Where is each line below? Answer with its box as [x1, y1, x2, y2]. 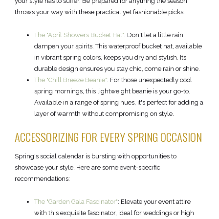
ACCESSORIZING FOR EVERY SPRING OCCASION [15, 129, 202, 146]
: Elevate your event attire [118, 198, 191, 206]
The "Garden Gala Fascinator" [34, 198, 118, 206]
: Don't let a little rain [124, 31, 183, 39]
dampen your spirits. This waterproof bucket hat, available [34, 43, 202, 50]
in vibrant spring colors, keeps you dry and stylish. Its [34, 54, 186, 62]
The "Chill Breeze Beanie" [34, 76, 107, 84]
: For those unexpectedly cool [107, 76, 192, 84]
